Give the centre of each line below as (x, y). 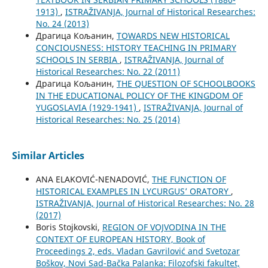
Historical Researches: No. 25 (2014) (108, 120)
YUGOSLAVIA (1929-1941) (87, 108)
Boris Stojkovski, (69, 227)
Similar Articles (48, 156)
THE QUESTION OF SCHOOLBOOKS (186, 84)
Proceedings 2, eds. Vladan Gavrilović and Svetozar (138, 251)
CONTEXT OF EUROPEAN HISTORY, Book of (120, 239)
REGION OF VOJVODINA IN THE (164, 227)
